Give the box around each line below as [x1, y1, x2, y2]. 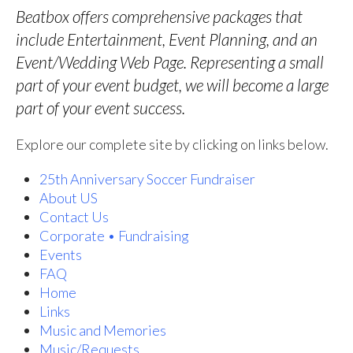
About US [39, 189, 98, 206]
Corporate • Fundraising [39, 227, 189, 244]
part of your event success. [16, 98, 185, 117]
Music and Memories [39, 321, 166, 339]
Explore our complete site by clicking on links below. [16, 136, 329, 153]
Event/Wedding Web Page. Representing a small [16, 52, 324, 72]
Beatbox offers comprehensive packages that [16, 6, 303, 26]
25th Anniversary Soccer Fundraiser [39, 170, 255, 188]
